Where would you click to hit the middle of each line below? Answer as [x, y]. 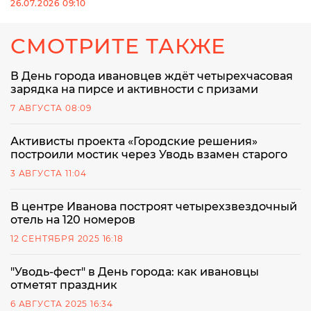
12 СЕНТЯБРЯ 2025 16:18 [67, 239]
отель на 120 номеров [73, 220]
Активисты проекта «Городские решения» [134, 142]
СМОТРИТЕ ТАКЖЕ [118, 47]
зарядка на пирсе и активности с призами [134, 90]
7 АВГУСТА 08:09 [51, 108]
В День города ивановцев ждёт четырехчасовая [152, 76]
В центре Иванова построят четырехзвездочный [154, 207]
